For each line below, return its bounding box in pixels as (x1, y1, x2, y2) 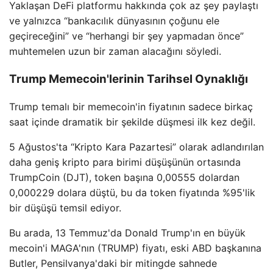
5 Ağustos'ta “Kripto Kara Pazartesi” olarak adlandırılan (9, 141, 264, 154)
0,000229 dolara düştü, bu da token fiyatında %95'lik (9, 186, 255, 199)
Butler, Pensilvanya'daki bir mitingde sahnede (9, 257, 217, 270)
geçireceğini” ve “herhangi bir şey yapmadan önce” (9, 29, 244, 42)
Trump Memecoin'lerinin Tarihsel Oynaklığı (9, 72, 248, 87)
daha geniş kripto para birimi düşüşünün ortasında (9, 156, 241, 169)
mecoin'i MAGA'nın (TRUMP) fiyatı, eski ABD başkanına (9, 242, 261, 255)
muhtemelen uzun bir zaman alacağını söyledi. (9, 44, 221, 57)
